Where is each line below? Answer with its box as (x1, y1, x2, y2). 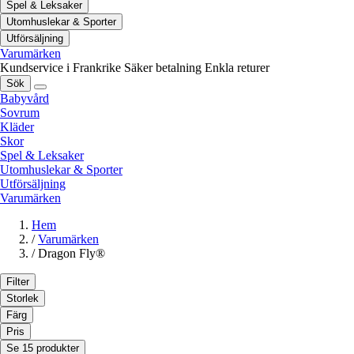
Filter (6, 275, 29, 288)
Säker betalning (124, 60, 201, 74)
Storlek (6, 292, 39, 304)
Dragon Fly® (38, 246, 105, 260)
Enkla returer (205, 60, 269, 74)
